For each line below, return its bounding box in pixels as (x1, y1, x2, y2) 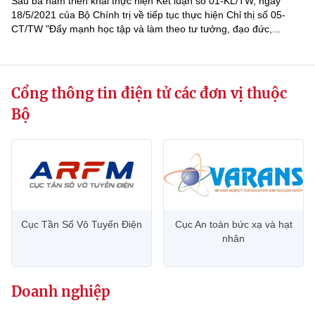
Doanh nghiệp (11, 283, 110, 300)
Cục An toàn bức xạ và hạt (174, 219, 292, 230)
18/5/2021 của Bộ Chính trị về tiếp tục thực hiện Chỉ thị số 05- (11, 9, 285, 20)
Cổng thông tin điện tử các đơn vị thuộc (11, 84, 287, 102)
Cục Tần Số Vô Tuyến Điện (21, 219, 142, 230)
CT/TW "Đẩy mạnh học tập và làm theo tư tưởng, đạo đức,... (11, 23, 281, 34)
